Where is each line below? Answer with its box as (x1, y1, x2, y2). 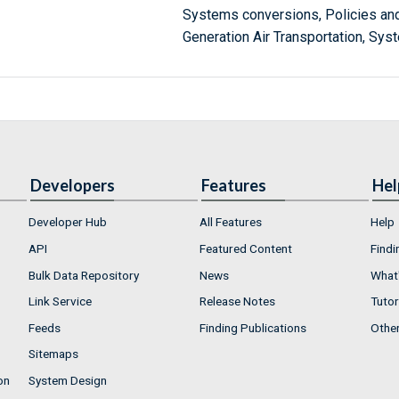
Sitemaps (28, 346, 78, 362)
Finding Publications (199, 320, 306, 335)
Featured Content (199, 240, 292, 256)
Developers (30, 175, 115, 196)
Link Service (28, 294, 92, 309)
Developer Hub (28, 215, 107, 230)
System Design (28, 372, 107, 387)
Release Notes (199, 294, 275, 309)
